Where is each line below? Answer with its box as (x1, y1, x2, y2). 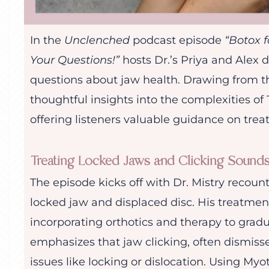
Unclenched (64, 34, 130, 47)
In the (30, 34, 64, 47)
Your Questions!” (30, 53, 119, 67)
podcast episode (130, 34, 225, 47)
